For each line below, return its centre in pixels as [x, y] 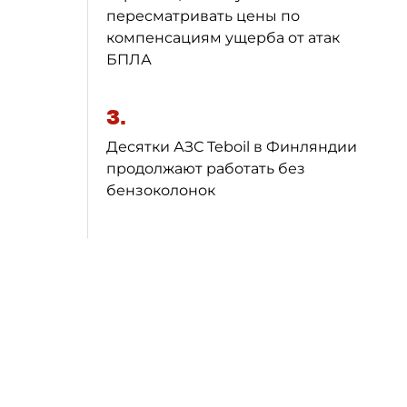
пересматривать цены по [203, 16]
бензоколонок [161, 190]
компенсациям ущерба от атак [223, 38]
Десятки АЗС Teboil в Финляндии [232, 147]
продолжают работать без [206, 169]
